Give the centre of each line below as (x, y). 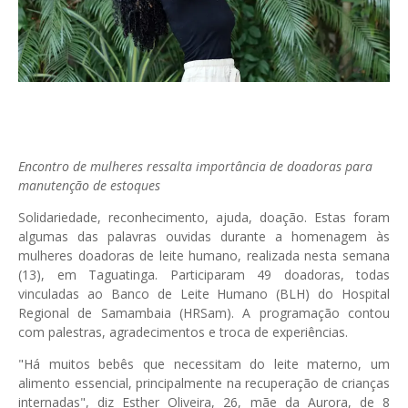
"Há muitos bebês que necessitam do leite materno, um (204, 363)
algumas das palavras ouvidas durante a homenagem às (204, 236)
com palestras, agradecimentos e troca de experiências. (185, 331)
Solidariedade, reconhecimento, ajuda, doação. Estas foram (204, 217)
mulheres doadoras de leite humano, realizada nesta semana (204, 255)
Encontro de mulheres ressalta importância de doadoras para (195, 166)
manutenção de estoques (89, 185)
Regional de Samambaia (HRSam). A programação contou (204, 312)
